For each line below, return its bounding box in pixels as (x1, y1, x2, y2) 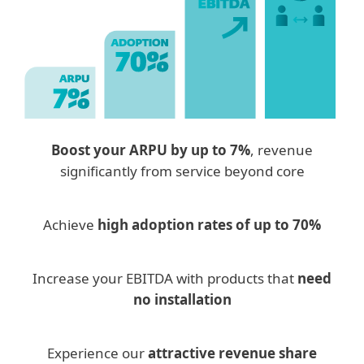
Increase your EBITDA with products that (32, 268, 297, 288)
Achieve (43, 214, 97, 234)
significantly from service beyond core (59, 161, 305, 180)
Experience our (47, 343, 148, 362)
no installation (132, 289, 232, 309)
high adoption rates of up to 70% (97, 214, 321, 234)
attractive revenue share (148, 343, 317, 362)
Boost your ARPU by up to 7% (51, 140, 250, 159)
